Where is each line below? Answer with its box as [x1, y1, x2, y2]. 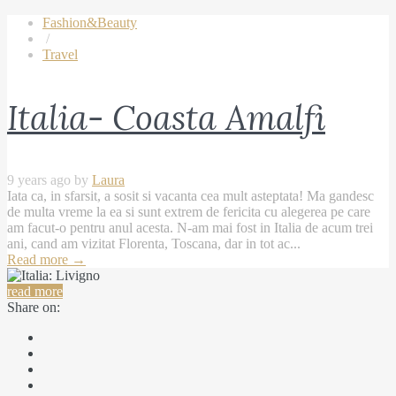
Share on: [7, 299, 60, 315]
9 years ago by [7, 171, 92, 187]
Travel [42, 46, 78, 62]
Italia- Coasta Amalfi [7, 95, 325, 139]
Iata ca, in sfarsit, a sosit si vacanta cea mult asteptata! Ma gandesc [7, 187, 374, 203]
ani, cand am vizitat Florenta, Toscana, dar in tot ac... [7, 235, 301, 251]
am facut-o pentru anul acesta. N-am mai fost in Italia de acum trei [7, 219, 373, 235]
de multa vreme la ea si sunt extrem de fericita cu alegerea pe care [7, 203, 370, 219]
